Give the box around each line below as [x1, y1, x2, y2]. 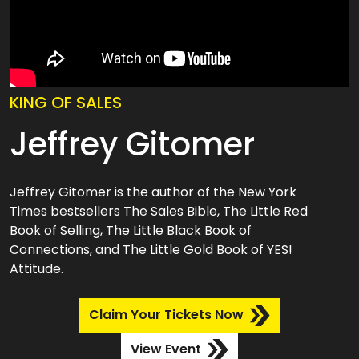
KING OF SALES [10, 91, 122, 114]
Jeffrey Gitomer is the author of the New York [10, 183, 296, 201]
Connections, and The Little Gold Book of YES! [10, 240, 292, 259]
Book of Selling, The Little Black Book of [10, 221, 252, 240]
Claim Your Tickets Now [88, 305, 244, 325]
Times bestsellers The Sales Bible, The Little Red [10, 202, 308, 220]
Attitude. [10, 260, 63, 278]
